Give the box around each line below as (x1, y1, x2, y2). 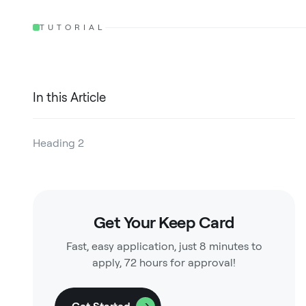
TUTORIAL (40, 23, 106, 32)
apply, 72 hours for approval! (92, 256, 236, 269)
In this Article (33, 90, 106, 105)
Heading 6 (76, 246, 128, 259)
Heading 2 (33, 137, 84, 150)
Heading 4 (55, 191, 107, 204)
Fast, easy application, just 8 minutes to (66, 240, 262, 253)
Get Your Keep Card (93, 212, 235, 232)
